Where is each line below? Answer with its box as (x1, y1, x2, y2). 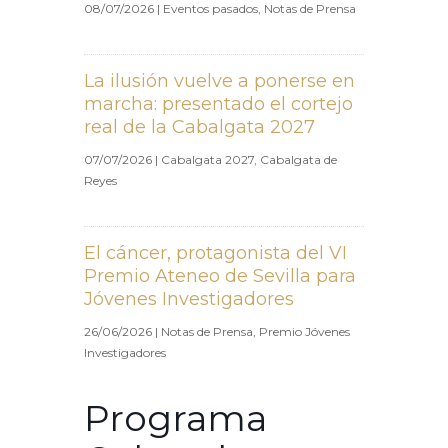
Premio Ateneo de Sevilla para (84, 264, 356, 287)
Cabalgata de (260, 151, 337, 167)
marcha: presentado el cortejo (84, 92, 353, 115)
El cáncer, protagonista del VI (84, 241, 347, 264)
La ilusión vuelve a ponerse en (84, 69, 355, 92)
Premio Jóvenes (259, 323, 350, 339)
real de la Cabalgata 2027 (84, 115, 320, 138)
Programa (84, 395, 267, 440)
